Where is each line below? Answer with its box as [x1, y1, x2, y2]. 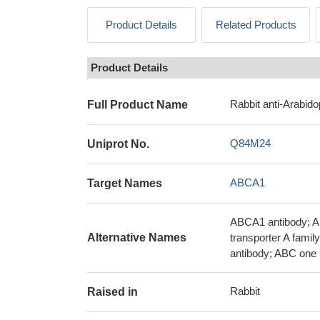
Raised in [87, 286, 138, 298]
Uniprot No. [87, 138, 149, 150]
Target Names [87, 177, 162, 189]
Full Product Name [87, 99, 188, 111]
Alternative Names [87, 231, 186, 244]
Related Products [215, 19, 296, 31]
